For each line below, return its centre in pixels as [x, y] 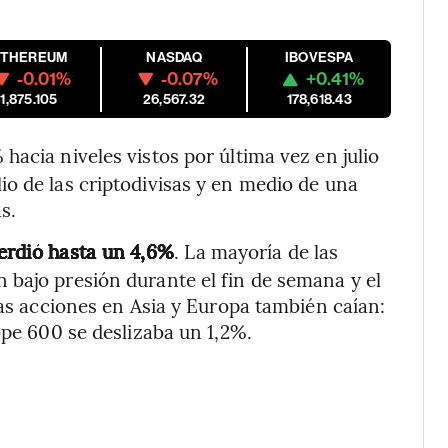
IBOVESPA [319, 57]
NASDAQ [174, 57]
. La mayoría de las [256, 251]
